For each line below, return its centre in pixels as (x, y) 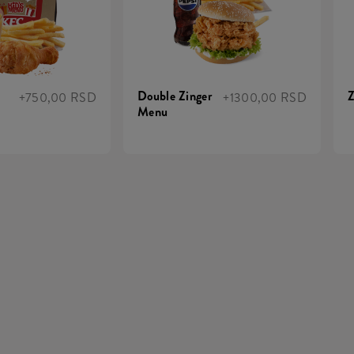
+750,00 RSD (57, 97)
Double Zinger (175, 96)
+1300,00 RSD (265, 97)
